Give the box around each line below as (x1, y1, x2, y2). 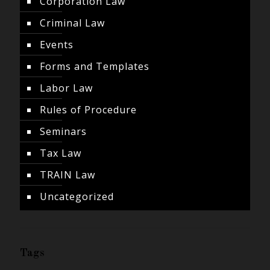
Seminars (40, 125, 87, 138)
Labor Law (40, 81, 93, 95)
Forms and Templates (40, 60, 149, 73)
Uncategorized (40, 190, 114, 203)
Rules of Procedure (40, 103, 137, 116)
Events (40, 38, 74, 51)
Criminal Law (40, 16, 105, 30)
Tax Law (40, 146, 81, 160)
